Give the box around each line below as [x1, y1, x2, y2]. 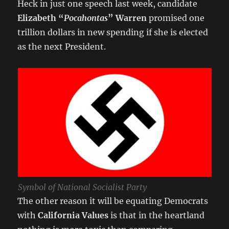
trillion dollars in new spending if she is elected [17, 27, 209, 37]
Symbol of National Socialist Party [17, 182, 147, 193]
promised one [147, 12, 205, 23]
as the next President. [17, 41, 106, 52]
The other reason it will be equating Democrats [17, 196, 209, 207]
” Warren [108, 12, 147, 23]
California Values [38, 210, 109, 221]
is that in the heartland [108, 210, 205, 221]
